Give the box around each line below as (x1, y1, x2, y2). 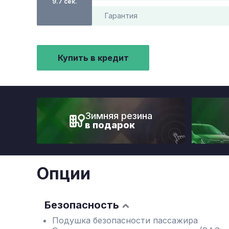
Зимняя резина (85, 110, 152, 121)
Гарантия (105, 11, 138, 20)
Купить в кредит (57, 53, 129, 63)
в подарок (85, 120, 135, 130)
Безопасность (44, 199, 119, 211)
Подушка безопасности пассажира (52, 215, 198, 225)
